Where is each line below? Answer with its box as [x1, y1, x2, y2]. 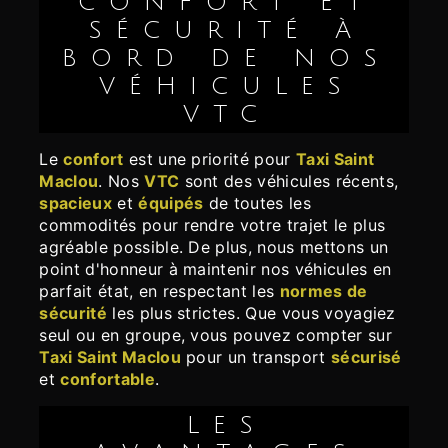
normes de [279, 281, 368, 302]
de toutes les [203, 193, 311, 214]
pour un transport [180, 347, 331, 368]
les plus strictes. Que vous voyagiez [106, 303, 396, 324]
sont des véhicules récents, [179, 171, 399, 192]
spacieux [39, 193, 112, 214]
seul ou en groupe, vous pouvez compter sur [39, 325, 392, 346]
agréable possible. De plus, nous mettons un [39, 237, 389, 258]
